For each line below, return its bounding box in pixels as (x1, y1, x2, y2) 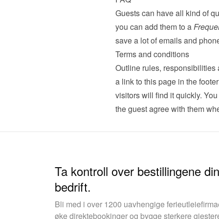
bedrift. (55, 178, 91, 195)
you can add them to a (115, 21, 194, 32)
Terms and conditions (115, 48, 189, 60)
